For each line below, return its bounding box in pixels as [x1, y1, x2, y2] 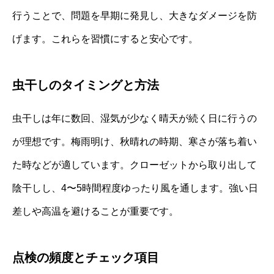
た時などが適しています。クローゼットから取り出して [12, 160, 257, 171]
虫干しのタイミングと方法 [12, 78, 159, 92]
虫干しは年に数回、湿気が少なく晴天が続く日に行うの [12, 113, 257, 124]
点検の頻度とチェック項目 [12, 251, 159, 265]
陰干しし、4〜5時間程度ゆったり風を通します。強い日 [12, 183, 258, 194]
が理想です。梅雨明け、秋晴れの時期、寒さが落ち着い [12, 136, 257, 147]
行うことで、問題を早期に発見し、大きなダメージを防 [12, 10, 257, 21]
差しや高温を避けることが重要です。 [12, 206, 179, 217]
